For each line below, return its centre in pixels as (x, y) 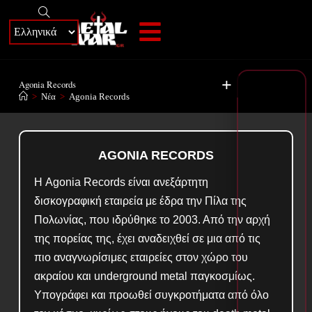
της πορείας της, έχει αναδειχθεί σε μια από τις (147, 239)
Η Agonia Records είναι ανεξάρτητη (121, 182)
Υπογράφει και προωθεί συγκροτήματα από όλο (151, 295)
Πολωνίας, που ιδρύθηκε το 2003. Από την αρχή (152, 220)
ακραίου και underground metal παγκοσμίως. (144, 276)
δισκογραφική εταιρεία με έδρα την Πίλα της (140, 201)
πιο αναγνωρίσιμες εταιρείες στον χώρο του (141, 257)
